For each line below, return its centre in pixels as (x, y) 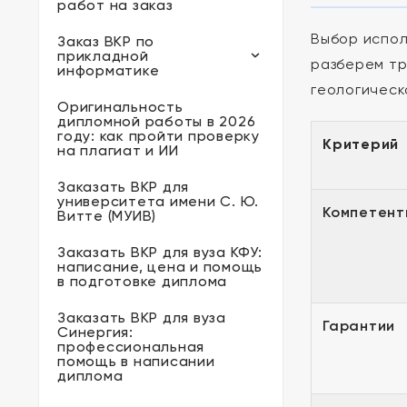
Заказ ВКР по (106, 41)
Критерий (361, 144)
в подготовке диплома (142, 281)
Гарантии (359, 326)
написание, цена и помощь (160, 267)
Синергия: (95, 332)
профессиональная (131, 347)
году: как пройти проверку (159, 136)
